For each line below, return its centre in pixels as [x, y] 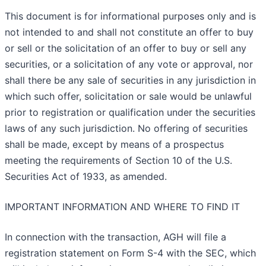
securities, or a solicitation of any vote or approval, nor [129, 64]
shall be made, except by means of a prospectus [114, 145]
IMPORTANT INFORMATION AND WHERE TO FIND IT [122, 207]
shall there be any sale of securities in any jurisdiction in [130, 80]
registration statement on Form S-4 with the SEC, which [130, 253]
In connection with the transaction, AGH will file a [115, 237]
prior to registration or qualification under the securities [130, 113]
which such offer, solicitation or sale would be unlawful [128, 96]
